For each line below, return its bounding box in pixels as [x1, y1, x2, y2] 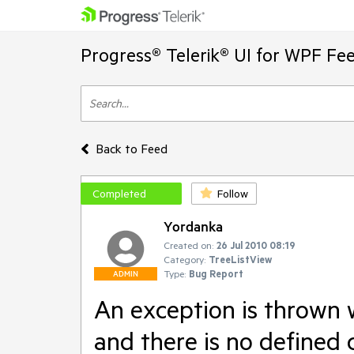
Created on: [164, 239, 213, 251]
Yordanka [164, 217, 223, 235]
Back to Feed [95, 141, 168, 156]
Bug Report [189, 267, 243, 280]
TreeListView [209, 253, 272, 265]
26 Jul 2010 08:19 [217, 239, 296, 251]
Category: [164, 253, 205, 265]
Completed [92, 186, 146, 201]
